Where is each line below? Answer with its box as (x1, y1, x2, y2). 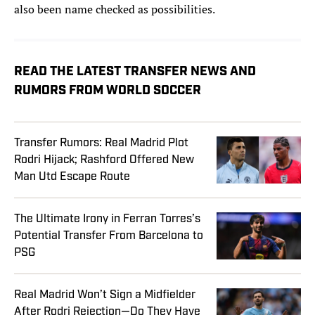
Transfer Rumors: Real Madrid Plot (14, 137, 188, 149)
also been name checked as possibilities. (14, 1, 215, 18)
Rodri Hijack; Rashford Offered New (14, 154, 194, 166)
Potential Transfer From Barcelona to (14, 230, 203, 242)
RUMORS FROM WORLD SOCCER (14, 84, 201, 98)
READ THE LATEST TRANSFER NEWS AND (14, 65, 256, 79)
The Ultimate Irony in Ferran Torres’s (14, 213, 200, 225)
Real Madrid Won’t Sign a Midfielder (14, 289, 195, 301)
